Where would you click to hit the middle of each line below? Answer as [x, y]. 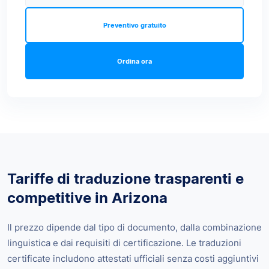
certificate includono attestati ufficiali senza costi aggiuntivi [133, 259]
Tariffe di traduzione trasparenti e [125, 179]
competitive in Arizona [87, 198]
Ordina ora [134, 62]
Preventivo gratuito [134, 26]
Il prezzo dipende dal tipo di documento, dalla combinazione [134, 228]
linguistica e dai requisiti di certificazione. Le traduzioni [124, 243]
